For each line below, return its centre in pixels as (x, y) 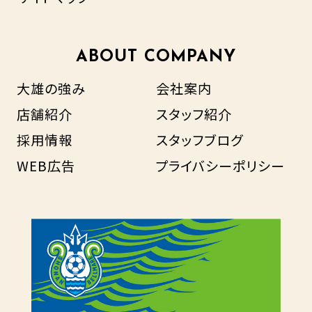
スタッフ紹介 (194, 115)
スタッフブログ (200, 140)
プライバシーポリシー (220, 165)
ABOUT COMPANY (156, 57)
